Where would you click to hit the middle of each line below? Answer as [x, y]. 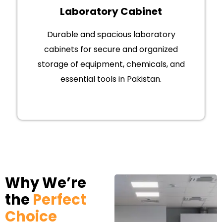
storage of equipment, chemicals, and [111, 64]
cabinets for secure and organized [111, 50]
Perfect [59, 200]
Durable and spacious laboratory [111, 35]
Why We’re [46, 183]
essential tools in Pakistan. [111, 79]
